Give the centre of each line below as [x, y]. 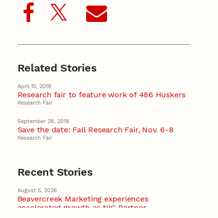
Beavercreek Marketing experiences [83, 199]
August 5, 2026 [37, 190]
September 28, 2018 [43, 121]
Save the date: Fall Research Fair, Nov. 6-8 [95, 129]
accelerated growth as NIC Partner [82, 207]
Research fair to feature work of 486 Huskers [101, 95]
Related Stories [57, 68]
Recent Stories [55, 172]
